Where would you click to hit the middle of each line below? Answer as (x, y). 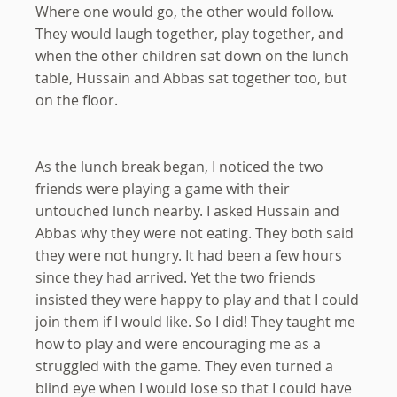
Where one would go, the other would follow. (185, 12)
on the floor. (77, 101)
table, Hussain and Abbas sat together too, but (191, 78)
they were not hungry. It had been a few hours (189, 256)
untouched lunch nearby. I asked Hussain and (187, 211)
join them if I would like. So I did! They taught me (195, 322)
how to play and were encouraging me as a (178, 344)
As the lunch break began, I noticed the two (179, 167)
